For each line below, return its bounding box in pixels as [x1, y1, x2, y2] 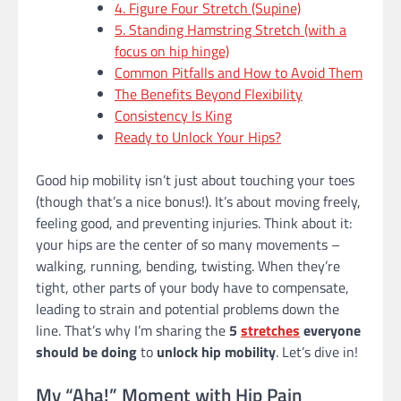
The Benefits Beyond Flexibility [115, 83, 303, 106]
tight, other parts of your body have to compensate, [36, 277, 349, 299]
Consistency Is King [115, 105, 232, 127]
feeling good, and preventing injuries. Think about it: [36, 212, 352, 235]
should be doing [36, 341, 137, 363]
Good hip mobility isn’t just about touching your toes [36, 169, 354, 192]
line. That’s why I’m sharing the [36, 320, 229, 342]
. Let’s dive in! [276, 341, 358, 363]
